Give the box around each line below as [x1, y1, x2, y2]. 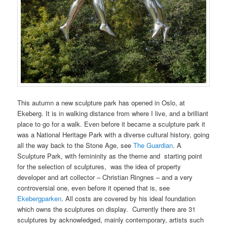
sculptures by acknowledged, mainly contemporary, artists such [17, 215, 204, 225]
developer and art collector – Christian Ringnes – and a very [17, 172, 193, 182]
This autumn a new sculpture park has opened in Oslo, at [17, 98, 185, 108]
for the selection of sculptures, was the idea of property [17, 162, 181, 172]
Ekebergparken [17, 194, 62, 204]
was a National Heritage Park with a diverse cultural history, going [17, 130, 210, 140]
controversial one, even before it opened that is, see [17, 183, 170, 193]
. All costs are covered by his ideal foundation [61, 194, 196, 204]
